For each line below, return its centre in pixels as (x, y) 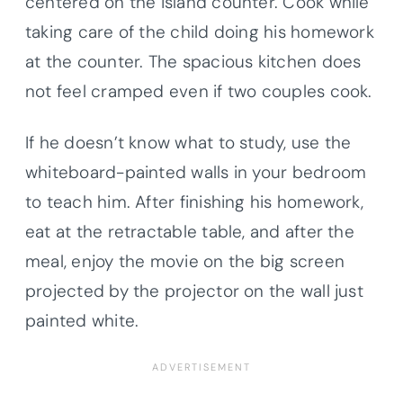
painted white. (82, 320)
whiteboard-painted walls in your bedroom (196, 172)
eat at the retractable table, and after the (190, 231)
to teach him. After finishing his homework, (194, 201)
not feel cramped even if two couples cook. (199, 91)
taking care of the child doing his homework (200, 31)
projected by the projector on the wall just (194, 291)
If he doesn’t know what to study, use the (188, 142)
